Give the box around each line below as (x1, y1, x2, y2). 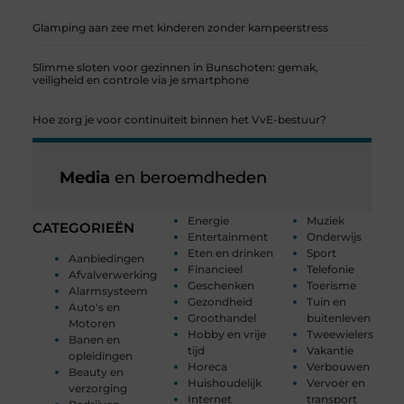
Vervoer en (307, 376, 366, 390)
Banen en (68, 333, 120, 347)
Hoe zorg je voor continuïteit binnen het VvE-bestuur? (32, 113, 326, 127)
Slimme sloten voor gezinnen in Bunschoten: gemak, (32, 60, 318, 75)
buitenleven (307, 311, 372, 326)
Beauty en (68, 365, 124, 380)
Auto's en (68, 300, 120, 315)
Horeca (187, 360, 227, 374)
